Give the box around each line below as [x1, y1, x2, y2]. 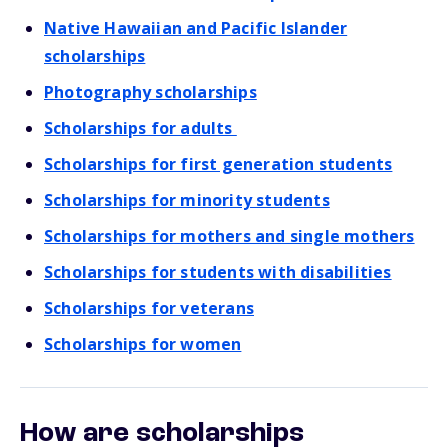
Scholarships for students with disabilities [44, 261, 392, 283]
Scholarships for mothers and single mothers [44, 225, 415, 247]
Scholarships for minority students [44, 189, 330, 211]
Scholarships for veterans [44, 297, 254, 319]
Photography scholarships [44, 81, 257, 103]
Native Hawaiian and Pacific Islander [44, 17, 348, 39]
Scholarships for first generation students [44, 153, 393, 175]
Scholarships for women [44, 333, 242, 355]
